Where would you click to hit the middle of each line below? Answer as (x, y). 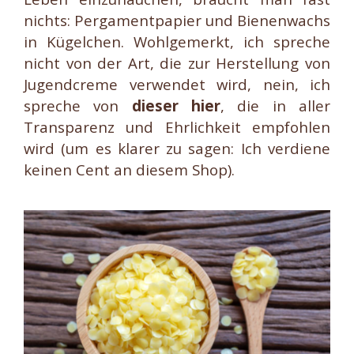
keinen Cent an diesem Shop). (129, 170)
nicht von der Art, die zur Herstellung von (177, 63)
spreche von (78, 106)
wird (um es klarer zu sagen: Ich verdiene (177, 149)
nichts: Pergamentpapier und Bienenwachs (177, 21)
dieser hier (176, 106)
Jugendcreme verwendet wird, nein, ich (177, 85)
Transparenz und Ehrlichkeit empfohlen (177, 127)
